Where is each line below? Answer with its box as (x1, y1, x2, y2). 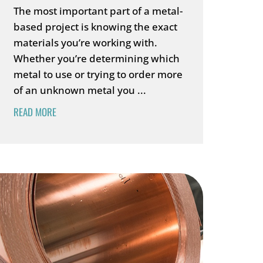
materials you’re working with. (13, 36, 157, 49)
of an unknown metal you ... (13, 83, 146, 97)
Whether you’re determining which (13, 52, 180, 65)
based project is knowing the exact (13, 20, 177, 33)
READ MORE (13, 104, 56, 119)
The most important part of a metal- (13, 4, 183, 18)
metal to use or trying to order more (13, 68, 183, 81)
